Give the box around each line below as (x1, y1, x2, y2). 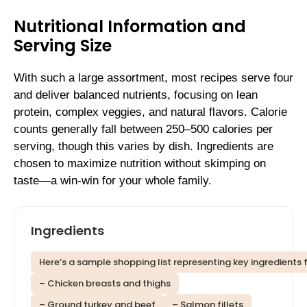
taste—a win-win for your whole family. (14, 173, 212, 187)
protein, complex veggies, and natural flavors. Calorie (14, 105, 287, 119)
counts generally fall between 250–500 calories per (14, 122, 273, 136)
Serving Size (14, 34, 112, 57)
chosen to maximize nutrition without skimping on (14, 156, 266, 170)
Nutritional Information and (14, 14, 246, 38)
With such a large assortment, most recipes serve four (14, 71, 293, 84)
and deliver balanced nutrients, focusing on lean (14, 88, 258, 101)
